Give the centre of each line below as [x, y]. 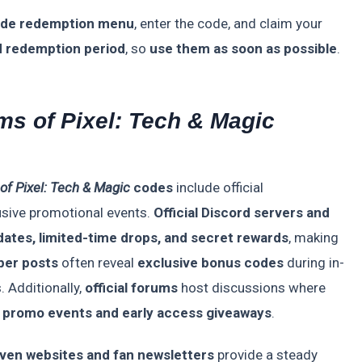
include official [218, 188]
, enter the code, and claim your [228, 24]
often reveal [98, 263]
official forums [131, 288]
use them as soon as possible [243, 49]
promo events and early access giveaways [137, 313]
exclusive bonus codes [210, 263]
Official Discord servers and [242, 213]
